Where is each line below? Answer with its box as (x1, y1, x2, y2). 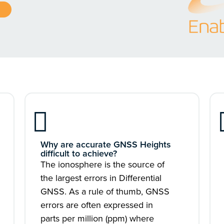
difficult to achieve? (40, 147, 117, 160)
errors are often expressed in (40, 198, 153, 211)
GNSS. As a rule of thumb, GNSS (40, 185, 169, 198)
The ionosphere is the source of (40, 158, 164, 171)
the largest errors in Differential (40, 171, 161, 184)
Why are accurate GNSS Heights (40, 138, 171, 151)
